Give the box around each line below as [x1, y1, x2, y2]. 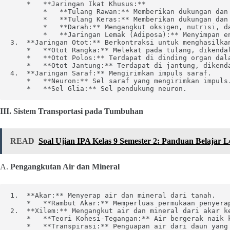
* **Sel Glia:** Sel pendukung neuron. [10, 85, 187, 92]
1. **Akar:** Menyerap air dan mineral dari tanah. [10, 191, 216, 199]
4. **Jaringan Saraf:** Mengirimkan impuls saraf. [10, 69, 212, 77]
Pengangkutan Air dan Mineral [10, 162, 120, 171]
